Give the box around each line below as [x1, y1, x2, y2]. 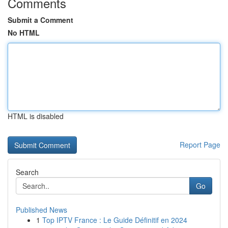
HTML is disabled [8, 111, 64, 121]
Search [16, 167, 39, 177]
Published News [16, 205, 67, 215]
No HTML [8, 27, 40, 38]
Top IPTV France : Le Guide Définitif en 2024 [42, 215, 187, 225]
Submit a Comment [8, 15, 73, 25]
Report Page [180, 139, 220, 150]
